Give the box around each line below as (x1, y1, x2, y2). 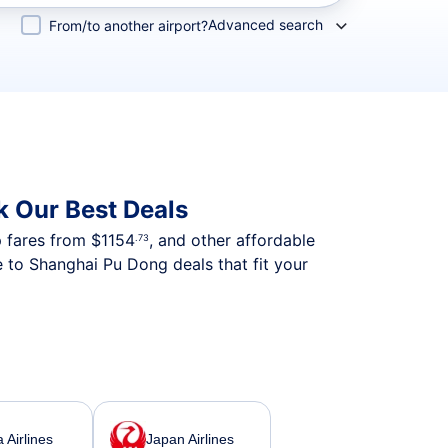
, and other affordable (149, 230, 315, 250)
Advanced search (208, 16, 323, 33)
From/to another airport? (49, 17, 208, 34)
